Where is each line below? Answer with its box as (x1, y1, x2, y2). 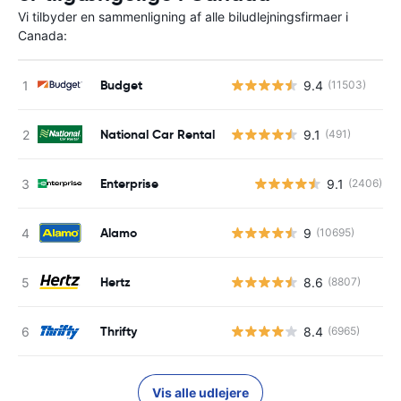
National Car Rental (100, 125, 215, 142)
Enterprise (100, 175, 158, 192)
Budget (100, 76, 142, 93)
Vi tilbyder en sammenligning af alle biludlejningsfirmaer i (18, 9, 348, 24)
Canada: (18, 28, 67, 43)
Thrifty (100, 322, 137, 339)
